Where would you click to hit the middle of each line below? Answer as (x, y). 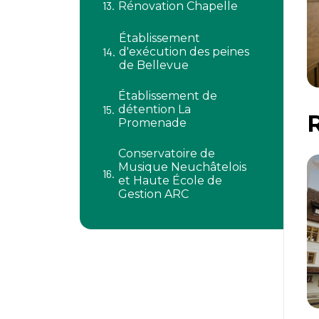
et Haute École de (170, 181)
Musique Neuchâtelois (182, 167)
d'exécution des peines (184, 52)
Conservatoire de (167, 153)
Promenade (152, 123)
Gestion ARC (153, 194)
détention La (155, 109)
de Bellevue (154, 65)
